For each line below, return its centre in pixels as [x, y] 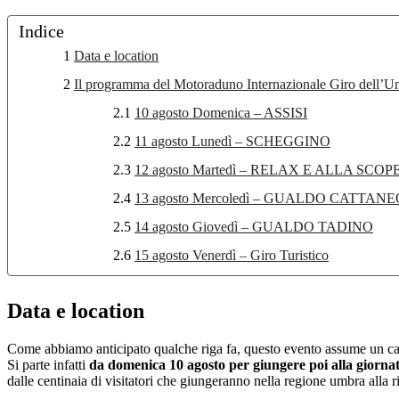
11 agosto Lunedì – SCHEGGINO [232, 141]
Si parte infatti [48, 364]
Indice [41, 31]
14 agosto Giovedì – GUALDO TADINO [254, 226]
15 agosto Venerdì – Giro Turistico [232, 255]
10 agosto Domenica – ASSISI [221, 112]
